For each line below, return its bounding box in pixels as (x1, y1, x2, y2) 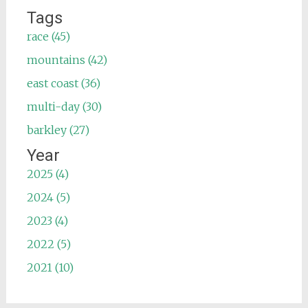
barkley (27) (26, 123, 89, 137)
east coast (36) (26, 76, 100, 90)
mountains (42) (26, 53, 107, 67)
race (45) (26, 30, 70, 43)
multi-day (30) (26, 100, 102, 113)
